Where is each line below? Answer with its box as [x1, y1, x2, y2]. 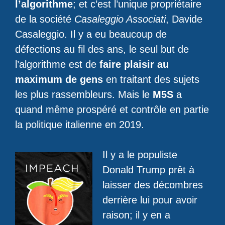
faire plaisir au [99, 59, 169, 70]
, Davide [166, 14, 202, 25]
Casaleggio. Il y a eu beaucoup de [15, 29, 167, 40]
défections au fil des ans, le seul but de [15, 44, 189, 55]
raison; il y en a [102, 209, 170, 220]
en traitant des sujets [103, 74, 199, 85]
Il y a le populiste [102, 149, 177, 160]
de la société [15, 14, 74, 25]
